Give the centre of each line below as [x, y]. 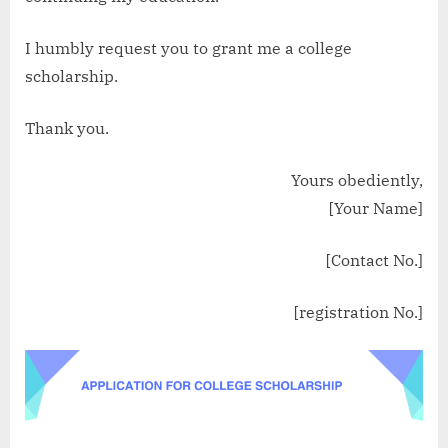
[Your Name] [376, 208]
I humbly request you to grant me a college [188, 48]
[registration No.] [358, 312]
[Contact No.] [374, 260]
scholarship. [71, 76]
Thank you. [67, 128]
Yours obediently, [357, 180]
